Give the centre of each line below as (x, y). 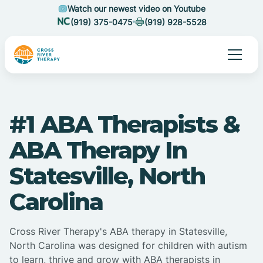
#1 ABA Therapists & (124, 124)
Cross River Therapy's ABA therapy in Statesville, (118, 232)
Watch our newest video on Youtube (136, 9)
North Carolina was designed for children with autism (128, 246)
